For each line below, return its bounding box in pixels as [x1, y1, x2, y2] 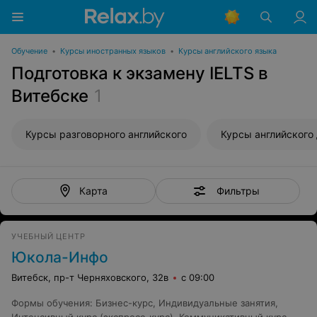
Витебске [11, 86, 88, 106]
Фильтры [216, 184, 260, 197]
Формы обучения [11, 297, 90, 309]
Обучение [11, 46, 47, 56]
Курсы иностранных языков [60, 46, 166, 56]
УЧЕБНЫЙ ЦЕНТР [11, 231, 86, 241]
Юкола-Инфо [11, 248, 108, 266]
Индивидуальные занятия [158, 297, 275, 309]
